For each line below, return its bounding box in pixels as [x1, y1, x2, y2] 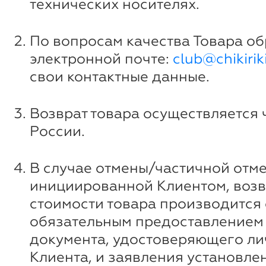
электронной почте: [30, 50, 173, 67]
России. [30, 122, 85, 140]
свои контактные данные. [30, 68, 210, 85]
